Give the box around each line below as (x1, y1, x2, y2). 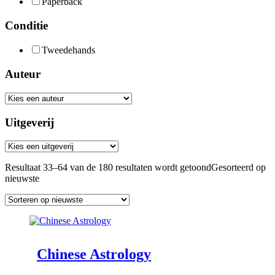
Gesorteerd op (211, 162, 266, 173)
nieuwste (5, 173, 39, 184)
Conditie (5, 18, 48, 32)
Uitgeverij (5, 115, 54, 129)
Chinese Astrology (37, 246, 151, 263)
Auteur (5, 68, 41, 81)
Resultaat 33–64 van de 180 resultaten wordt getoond (5, 162, 211, 173)
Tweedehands (42, 45, 95, 56)
